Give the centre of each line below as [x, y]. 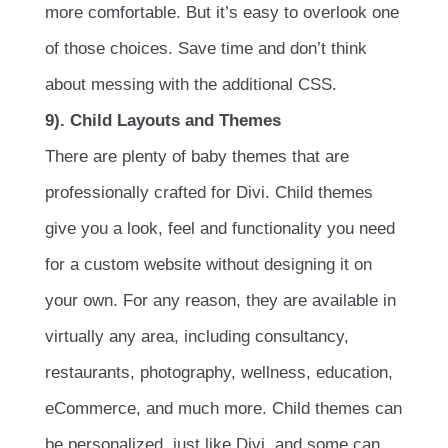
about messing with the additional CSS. [191, 84]
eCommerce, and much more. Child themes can [223, 408]
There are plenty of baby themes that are [197, 156]
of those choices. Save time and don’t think [206, 48]
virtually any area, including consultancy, [197, 336]
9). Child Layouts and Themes [163, 120]
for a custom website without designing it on [208, 264]
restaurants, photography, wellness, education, [219, 372]
